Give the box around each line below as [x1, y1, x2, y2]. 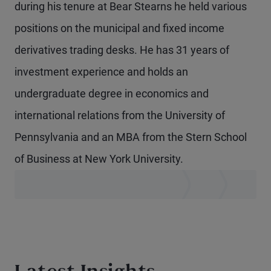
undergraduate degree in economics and [15, 87, 209, 100]
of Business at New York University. [15, 152, 183, 165]
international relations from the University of [15, 109, 225, 122]
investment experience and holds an [15, 65, 188, 78]
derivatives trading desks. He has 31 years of [15, 44, 229, 56]
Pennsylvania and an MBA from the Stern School [15, 131, 247, 143]
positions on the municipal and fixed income [15, 22, 224, 34]
